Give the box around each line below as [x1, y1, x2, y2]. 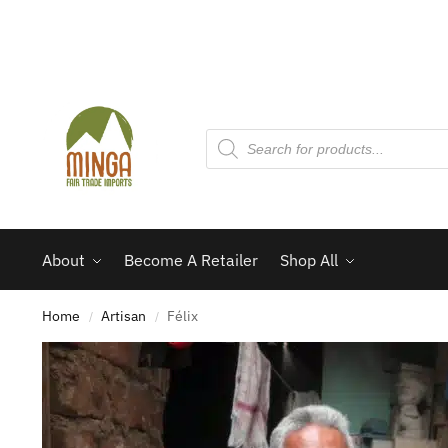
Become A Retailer [124, 249, 259, 270]
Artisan [101, 306, 147, 325]
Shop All [280, 249, 339, 270]
